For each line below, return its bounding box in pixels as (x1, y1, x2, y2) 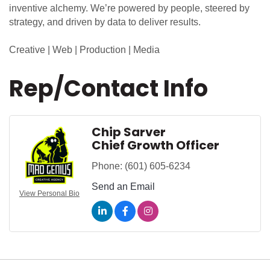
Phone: (92, 161, 122, 172)
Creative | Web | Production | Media (9, 45, 160, 55)
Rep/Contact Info (9, 72, 208, 105)
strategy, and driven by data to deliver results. (9, 17, 201, 28)
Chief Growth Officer (92, 137, 219, 154)
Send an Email (92, 181, 155, 192)
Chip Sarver (92, 124, 166, 141)
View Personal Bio (19, 189, 80, 198)
